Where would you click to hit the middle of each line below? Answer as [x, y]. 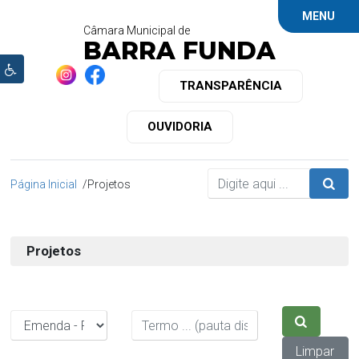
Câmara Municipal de [137, 30]
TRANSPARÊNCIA [231, 86]
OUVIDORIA [179, 127]
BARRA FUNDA [179, 51]
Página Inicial [44, 184]
